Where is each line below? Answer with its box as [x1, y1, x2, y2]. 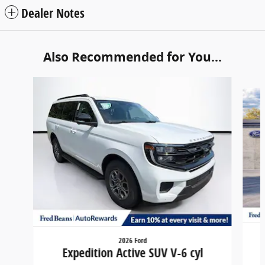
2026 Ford [118, 235, 147, 245]
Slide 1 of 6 [4, 77, 48, 89]
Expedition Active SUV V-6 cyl [62, 244, 203, 261]
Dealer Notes [21, 5, 85, 22]
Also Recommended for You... [43, 49, 222, 66]
